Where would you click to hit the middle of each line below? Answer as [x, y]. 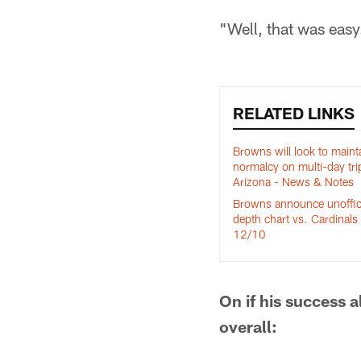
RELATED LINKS [294, 113]
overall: [248, 326]
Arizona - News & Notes [293, 182]
